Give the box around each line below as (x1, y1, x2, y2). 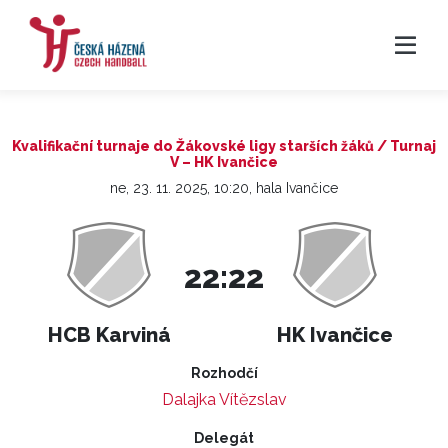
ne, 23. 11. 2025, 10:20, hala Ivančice (110, 180, 338, 196)
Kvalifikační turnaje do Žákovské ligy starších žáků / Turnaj (12, 138, 436, 154)
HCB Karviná (47, 323, 171, 347)
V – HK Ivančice (170, 154, 278, 170)
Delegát (194, 430, 254, 446)
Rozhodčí (190, 365, 258, 381)
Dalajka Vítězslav (161, 390, 287, 409)
